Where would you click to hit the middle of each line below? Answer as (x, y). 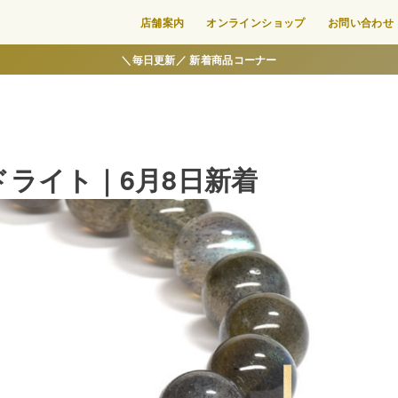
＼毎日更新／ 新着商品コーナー (199, 60)
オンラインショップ (256, 22)
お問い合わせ (361, 22)
